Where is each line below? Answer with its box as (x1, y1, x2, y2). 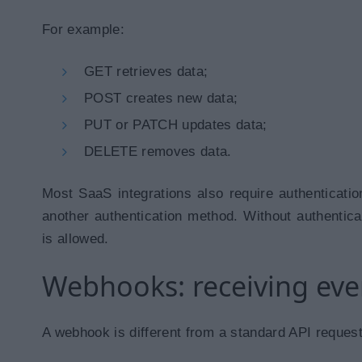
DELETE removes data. (84, 144, 232, 159)
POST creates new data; (84, 90, 238, 106)
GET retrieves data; (84, 64, 208, 79)
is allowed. (42, 231, 109, 246)
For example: (42, 22, 125, 37)
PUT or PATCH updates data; (84, 117, 267, 133)
